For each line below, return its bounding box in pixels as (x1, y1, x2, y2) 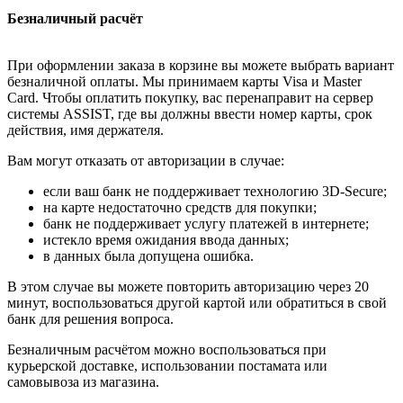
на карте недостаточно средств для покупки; (43, 200, 317, 216)
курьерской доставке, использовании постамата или (7, 358, 327, 374)
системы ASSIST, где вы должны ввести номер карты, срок (7, 106, 372, 122)
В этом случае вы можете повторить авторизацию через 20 (7, 279, 369, 295)
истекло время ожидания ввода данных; (43, 232, 289, 248)
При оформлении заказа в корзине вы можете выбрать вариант (7, 58, 394, 74)
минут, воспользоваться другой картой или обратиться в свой (7, 295, 387, 311)
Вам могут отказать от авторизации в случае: (7, 153, 284, 169)
